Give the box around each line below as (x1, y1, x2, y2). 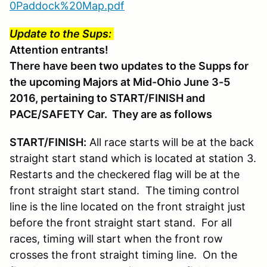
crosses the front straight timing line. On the (10, 249, 237, 262)
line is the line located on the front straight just (10, 200, 246, 213)
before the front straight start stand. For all (10, 216, 232, 229)
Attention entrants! (10, 44, 111, 57)
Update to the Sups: (10, 27, 114, 41)
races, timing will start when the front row (10, 232, 223, 246)
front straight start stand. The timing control (10, 184, 239, 197)
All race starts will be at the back (86, 136, 254, 149)
